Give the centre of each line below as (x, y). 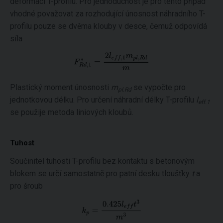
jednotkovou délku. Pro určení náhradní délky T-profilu (103, 100)
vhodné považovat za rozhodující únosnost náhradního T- (108, 13)
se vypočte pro (159, 87)
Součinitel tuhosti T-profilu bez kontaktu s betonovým (102, 161)
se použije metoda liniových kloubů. (72, 112)
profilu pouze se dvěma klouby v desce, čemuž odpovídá (109, 26)
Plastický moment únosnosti (60, 87)
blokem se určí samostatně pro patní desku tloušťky (101, 173)
